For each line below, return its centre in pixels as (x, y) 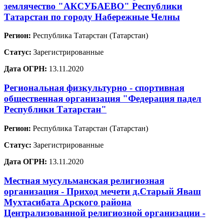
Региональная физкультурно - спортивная (94, 88)
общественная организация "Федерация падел (103, 99)
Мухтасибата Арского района (68, 202)
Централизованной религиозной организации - (105, 213)
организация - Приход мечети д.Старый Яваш (102, 191)
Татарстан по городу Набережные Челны (92, 17)
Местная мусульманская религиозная (84, 180)
